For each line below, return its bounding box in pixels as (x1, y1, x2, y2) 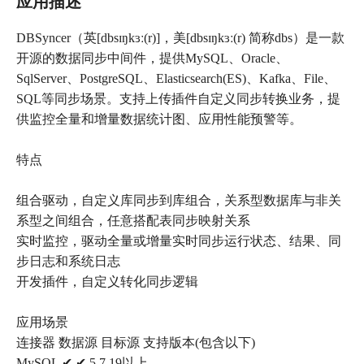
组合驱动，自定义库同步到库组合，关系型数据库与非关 (16, 193, 341, 208)
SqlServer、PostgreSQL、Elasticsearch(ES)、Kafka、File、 (16, 71, 336, 86)
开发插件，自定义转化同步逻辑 (16, 275, 198, 289)
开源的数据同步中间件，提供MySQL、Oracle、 (16, 51, 288, 66)
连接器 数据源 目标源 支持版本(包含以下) (16, 336, 255, 350)
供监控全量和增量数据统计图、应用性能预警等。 (16, 112, 302, 127)
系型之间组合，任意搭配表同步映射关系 (16, 214, 250, 228)
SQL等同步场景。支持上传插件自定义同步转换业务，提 (16, 92, 340, 106)
